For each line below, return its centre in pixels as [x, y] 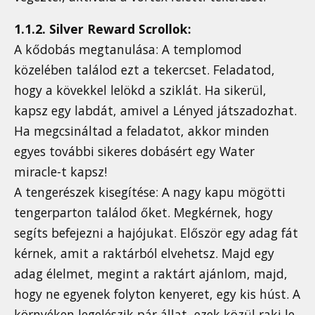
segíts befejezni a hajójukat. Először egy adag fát [156, 233]
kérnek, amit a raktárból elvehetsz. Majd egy [144, 253]
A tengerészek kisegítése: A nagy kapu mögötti [150, 192]
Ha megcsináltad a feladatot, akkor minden [142, 131]
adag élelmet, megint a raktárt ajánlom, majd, [151, 274]
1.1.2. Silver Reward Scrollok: [103, 29]
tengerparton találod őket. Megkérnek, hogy [143, 213]
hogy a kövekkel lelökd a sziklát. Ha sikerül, [140, 90]
